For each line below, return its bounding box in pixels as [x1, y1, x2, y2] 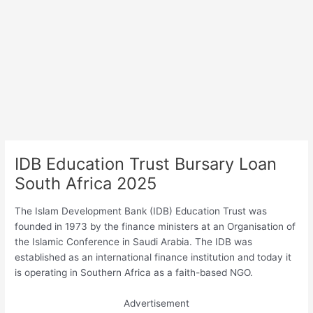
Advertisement [124, 297, 189, 309]
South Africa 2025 [15, 173, 157, 194]
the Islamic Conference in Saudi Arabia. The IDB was [15, 235, 253, 247]
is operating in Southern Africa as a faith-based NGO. [15, 266, 254, 278]
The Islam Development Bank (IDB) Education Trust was [15, 205, 268, 217]
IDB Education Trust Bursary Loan [15, 154, 277, 175]
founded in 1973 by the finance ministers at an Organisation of [15, 220, 296, 232]
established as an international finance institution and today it [15, 251, 292, 263]
